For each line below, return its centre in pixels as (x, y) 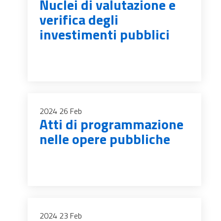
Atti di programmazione (111, 124)
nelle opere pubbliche (105, 139)
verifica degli (79, 19)
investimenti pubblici (105, 34)
